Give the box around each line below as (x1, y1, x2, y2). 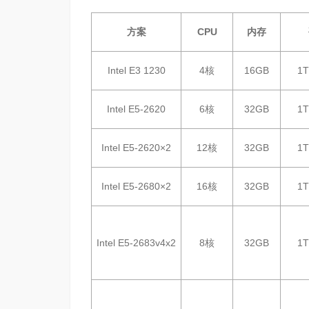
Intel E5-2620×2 (101, 142, 171, 153)
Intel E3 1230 (107, 65, 166, 76)
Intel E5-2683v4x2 (97, 237, 176, 248)
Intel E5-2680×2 (101, 181, 171, 192)
